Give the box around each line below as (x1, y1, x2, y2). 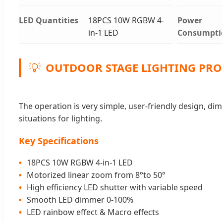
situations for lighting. (19, 112, 102, 124)
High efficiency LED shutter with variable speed (27, 181, 203, 193)
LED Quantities (19, 14, 78, 26)
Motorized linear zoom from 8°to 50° (27, 169, 166, 180)
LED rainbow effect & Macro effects (27, 206, 159, 218)
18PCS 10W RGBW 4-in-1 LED (27, 157, 133, 168)
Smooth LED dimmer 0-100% (27, 194, 133, 205)
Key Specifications (19, 134, 99, 147)
